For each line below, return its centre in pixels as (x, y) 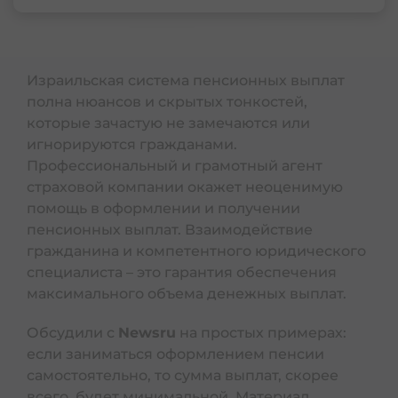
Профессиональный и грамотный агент (175, 166)
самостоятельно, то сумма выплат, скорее (183, 375)
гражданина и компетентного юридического (196, 251)
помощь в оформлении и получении (163, 208)
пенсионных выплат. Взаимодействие (170, 230)
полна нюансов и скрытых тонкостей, (167, 102)
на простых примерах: (261, 333)
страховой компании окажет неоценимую (185, 187)
